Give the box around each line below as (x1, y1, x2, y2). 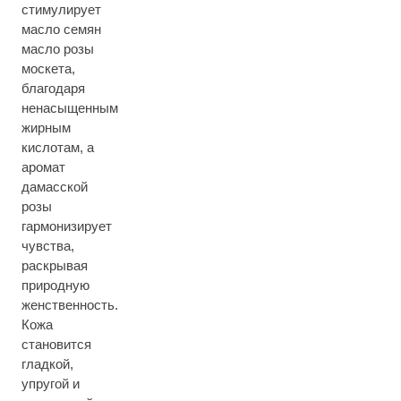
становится (21, 337, 91, 352)
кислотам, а (21, 140, 94, 155)
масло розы (21, 41, 94, 56)
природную (21, 277, 90, 293)
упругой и (21, 376, 80, 391)
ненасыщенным (21, 100, 118, 115)
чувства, (21, 238, 74, 253)
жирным (21, 120, 71, 135)
